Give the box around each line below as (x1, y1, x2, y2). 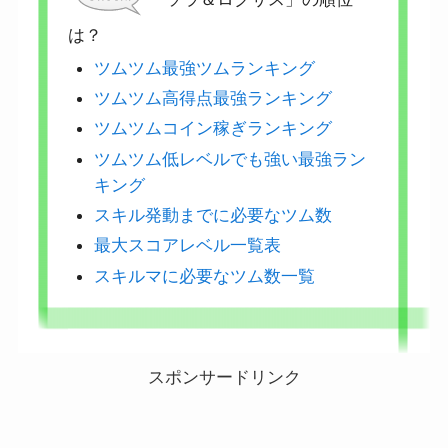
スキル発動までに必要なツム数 (94, 205, 333, 226)
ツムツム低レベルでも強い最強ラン (94, 148, 367, 169)
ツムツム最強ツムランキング (94, 57, 316, 78)
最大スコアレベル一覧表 (94, 235, 282, 256)
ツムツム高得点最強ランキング (94, 88, 333, 109)
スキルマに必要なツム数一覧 (94, 265, 316, 286)
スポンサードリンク (147, 368, 301, 388)
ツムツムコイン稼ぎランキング (94, 118, 333, 139)
